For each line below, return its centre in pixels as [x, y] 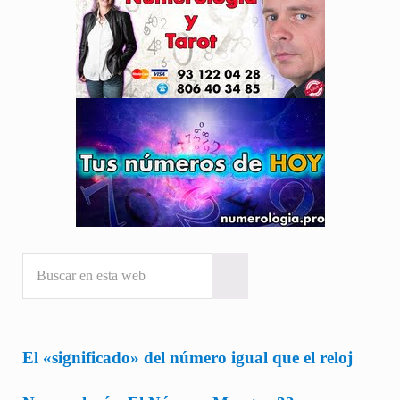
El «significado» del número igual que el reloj [187, 358]
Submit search [267, 282]
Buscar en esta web [75, 260]
